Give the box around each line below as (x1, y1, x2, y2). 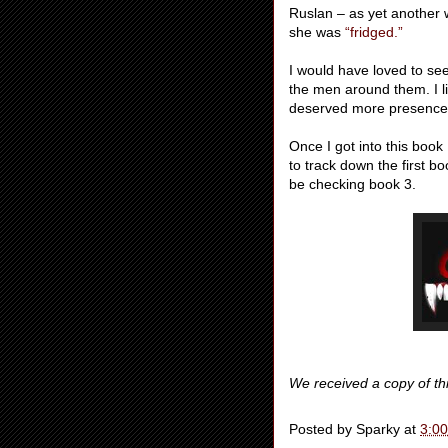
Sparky (356, 421, 400, 438)
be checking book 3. (289, 176, 416, 192)
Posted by (289, 421, 356, 438)
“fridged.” (345, 24, 403, 40)
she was (289, 24, 345, 40)
